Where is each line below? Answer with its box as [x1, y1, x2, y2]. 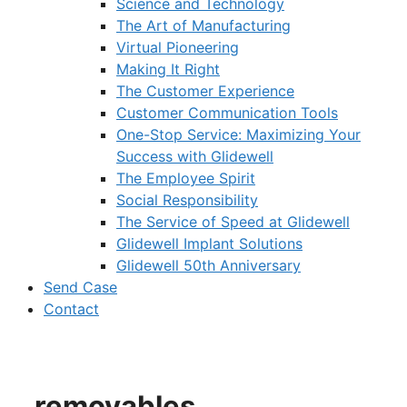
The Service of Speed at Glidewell [116, 213, 350, 231]
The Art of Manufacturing [116, 16, 291, 35]
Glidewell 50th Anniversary [116, 256, 301, 274]
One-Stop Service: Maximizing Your [116, 125, 361, 144]
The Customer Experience [116, 82, 294, 100]
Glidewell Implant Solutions [116, 234, 303, 253]
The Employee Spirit [116, 169, 255, 187]
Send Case [44, 278, 117, 296]
